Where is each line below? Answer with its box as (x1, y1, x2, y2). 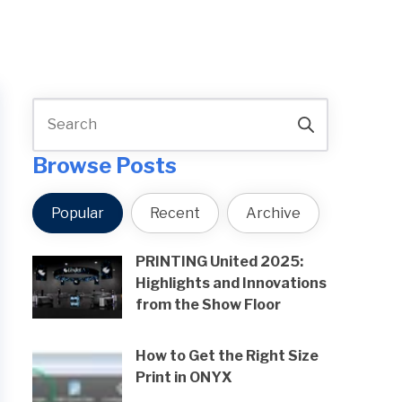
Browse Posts (31, 152, 177, 179)
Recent (149, 204, 200, 222)
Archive (245, 204, 301, 222)
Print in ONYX (135, 368, 232, 386)
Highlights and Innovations (135, 274, 327, 292)
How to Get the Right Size (135, 346, 319, 364)
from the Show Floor (135, 295, 281, 313)
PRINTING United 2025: (135, 252, 303, 270)
